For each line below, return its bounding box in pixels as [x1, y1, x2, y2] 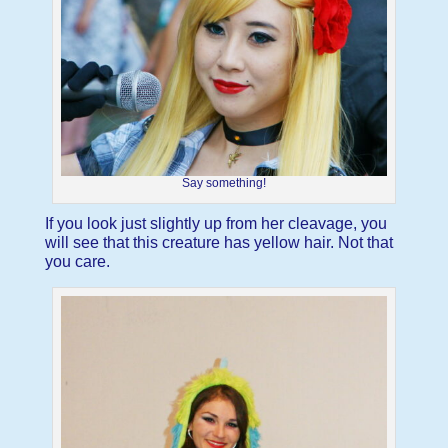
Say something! [181, 175, 266, 190]
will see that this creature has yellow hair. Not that [44, 233, 393, 251]
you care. [44, 252, 110, 270]
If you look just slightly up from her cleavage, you [44, 214, 387, 232]
